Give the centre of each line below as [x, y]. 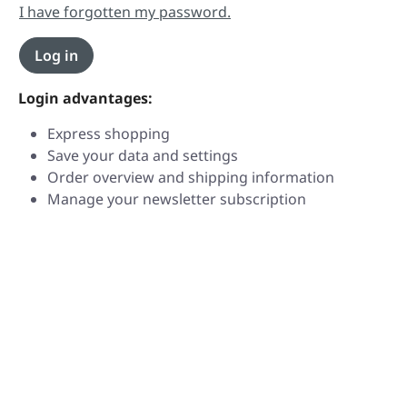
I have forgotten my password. [125, 12]
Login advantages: [85, 98]
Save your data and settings [143, 155]
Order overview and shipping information [191, 177]
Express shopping [109, 134]
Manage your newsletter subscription [177, 199]
